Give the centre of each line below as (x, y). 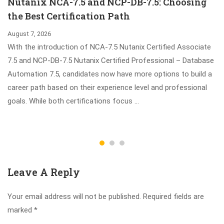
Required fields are (173, 196)
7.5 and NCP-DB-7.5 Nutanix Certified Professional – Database (111, 60)
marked (21, 210)
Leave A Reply (44, 172)
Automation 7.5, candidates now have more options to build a (110, 74)
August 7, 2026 (29, 34)
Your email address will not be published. (74, 196)
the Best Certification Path (69, 16)
